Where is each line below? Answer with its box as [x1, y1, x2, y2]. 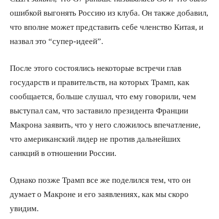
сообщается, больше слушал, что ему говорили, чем [10, 91, 196, 100]
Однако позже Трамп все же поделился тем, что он [10, 175, 191, 184]
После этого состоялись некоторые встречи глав [10, 63, 181, 72]
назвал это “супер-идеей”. [10, 36, 103, 45]
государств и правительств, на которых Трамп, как [10, 77, 189, 86]
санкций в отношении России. [10, 148, 116, 157]
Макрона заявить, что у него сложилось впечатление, [10, 120, 200, 129]
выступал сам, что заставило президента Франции [10, 106, 188, 114]
